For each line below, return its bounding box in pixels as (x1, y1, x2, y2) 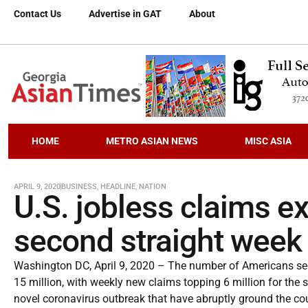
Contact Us (14, 8, 61, 19)
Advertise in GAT (89, 8, 162, 19)
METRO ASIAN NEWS (105, 135, 198, 146)
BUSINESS (61, 182, 97, 191)
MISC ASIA (244, 135, 291, 146)
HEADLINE (100, 182, 135, 191)
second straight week (14, 222, 302, 259)
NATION (139, 182, 166, 191)
